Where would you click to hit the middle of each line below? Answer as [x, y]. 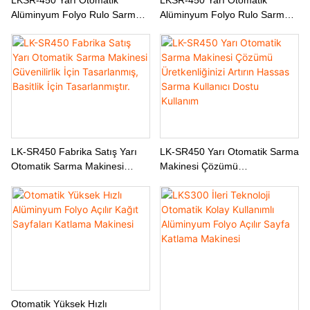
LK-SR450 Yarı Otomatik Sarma [229, 152]
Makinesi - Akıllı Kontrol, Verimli [228, 29]
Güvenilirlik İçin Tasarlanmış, [73, 181]
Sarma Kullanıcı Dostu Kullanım [229, 195]
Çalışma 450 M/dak [54, 43]
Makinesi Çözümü [199, 166]
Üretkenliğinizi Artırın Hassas [222, 181]
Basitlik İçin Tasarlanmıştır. [69, 195]
